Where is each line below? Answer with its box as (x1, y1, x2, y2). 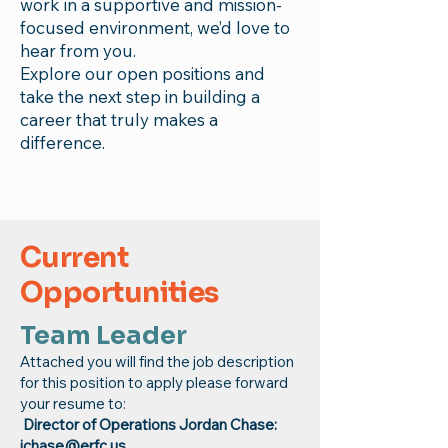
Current (20, 240, 129, 275)
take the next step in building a (20, 86, 260, 107)
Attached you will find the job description (20, 352, 294, 371)
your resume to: (20, 394, 129, 413)
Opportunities (20, 275, 219, 310)
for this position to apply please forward (20, 373, 288, 392)
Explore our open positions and (20, 63, 265, 84)
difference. (20, 132, 105, 153)
